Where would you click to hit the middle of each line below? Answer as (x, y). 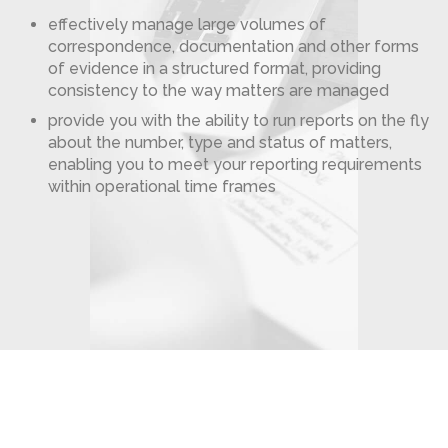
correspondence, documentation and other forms (233, 46)
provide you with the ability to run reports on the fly (238, 120)
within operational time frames (162, 186)
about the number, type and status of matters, (220, 142)
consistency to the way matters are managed (218, 90)
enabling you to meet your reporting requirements (235, 164)
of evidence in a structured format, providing (214, 68)
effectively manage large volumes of (187, 24)
